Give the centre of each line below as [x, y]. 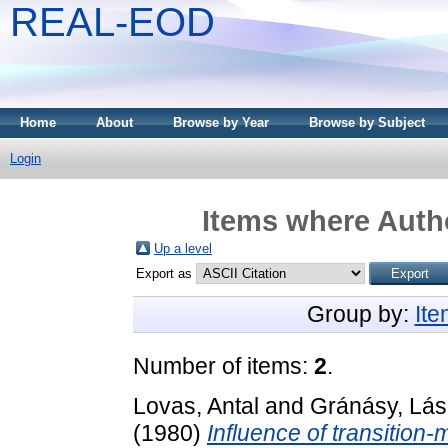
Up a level [183, 248]
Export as [166, 273]
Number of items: [223, 365]
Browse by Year [221, 122]
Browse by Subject [367, 122]
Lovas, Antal [196, 405]
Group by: [360, 313]
